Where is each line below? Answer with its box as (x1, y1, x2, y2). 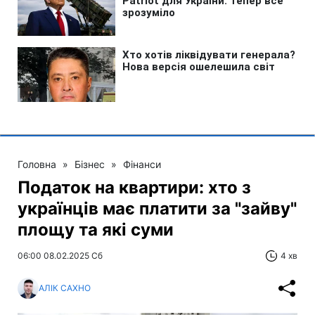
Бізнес (75, 157, 105, 170)
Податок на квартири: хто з (18, 176, 251, 198)
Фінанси (123, 157, 161, 170)
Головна (18, 157, 56, 170)
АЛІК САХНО (39, 283, 91, 294)
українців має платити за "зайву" (18, 198, 297, 219)
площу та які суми (18, 219, 174, 240)
